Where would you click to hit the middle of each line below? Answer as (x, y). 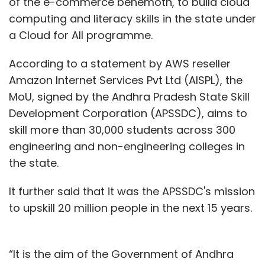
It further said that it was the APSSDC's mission (132, 191)
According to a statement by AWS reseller (120, 63)
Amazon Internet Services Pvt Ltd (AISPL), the (126, 80)
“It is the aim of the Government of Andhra (121, 254)
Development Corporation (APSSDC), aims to (128, 113)
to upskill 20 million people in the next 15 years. (130, 208)
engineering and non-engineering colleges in (127, 146)
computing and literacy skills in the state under (132, 18)
